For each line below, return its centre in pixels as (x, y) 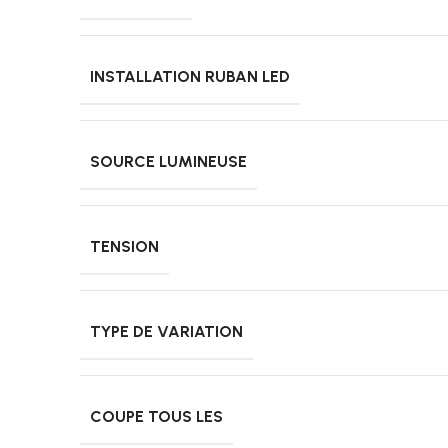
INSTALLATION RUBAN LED (190, 77)
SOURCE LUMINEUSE (168, 162)
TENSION (124, 247)
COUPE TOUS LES (156, 417)
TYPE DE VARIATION (166, 332)
